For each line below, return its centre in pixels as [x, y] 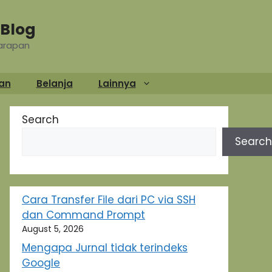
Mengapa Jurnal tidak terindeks [105, 247]
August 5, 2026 [53, 229]
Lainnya [117, 83]
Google [41, 263]
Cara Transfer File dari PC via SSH [109, 200]
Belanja [54, 83]
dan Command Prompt [83, 215]
